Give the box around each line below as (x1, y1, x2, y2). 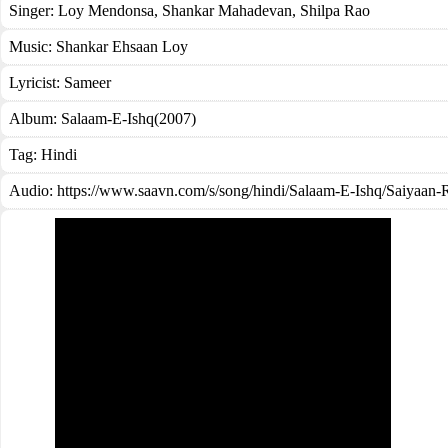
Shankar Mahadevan (158, 2, 292, 19)
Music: (9, 38, 56, 55)
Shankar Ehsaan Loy (56, 38, 188, 55)
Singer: (9, 2, 58, 19)
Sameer (64, 74, 111, 91)
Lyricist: (9, 74, 64, 91)
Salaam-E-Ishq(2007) (61, 110, 196, 127)
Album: (9, 110, 61, 127)
